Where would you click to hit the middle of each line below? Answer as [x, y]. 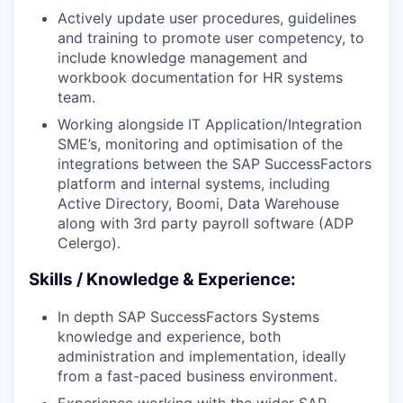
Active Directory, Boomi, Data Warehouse [198, 204]
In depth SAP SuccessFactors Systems [188, 316]
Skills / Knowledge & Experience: [162, 280]
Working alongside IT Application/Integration [210, 125]
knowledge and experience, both [169, 336]
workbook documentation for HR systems [200, 78]
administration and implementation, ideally [202, 356]
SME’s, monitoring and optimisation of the [200, 144]
